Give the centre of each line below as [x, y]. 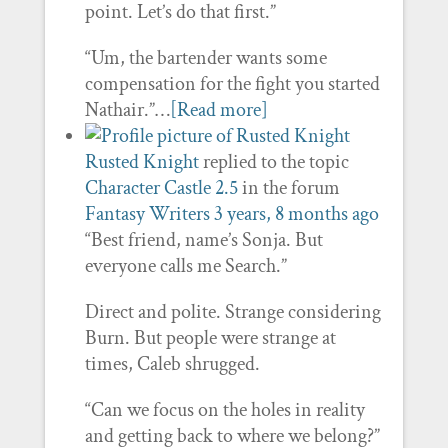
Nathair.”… [127, 110]
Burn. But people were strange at [210, 338]
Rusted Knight [141, 162]
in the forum [288, 188]
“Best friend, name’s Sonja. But [203, 240]
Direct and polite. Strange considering [232, 312]
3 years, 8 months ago [296, 214]
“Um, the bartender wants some [205, 58]
